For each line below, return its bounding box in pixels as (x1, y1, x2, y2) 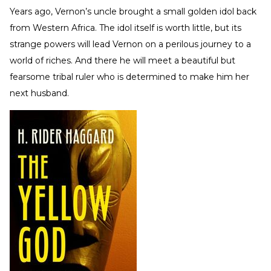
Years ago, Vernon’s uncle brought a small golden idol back (10, 5, 256, 17)
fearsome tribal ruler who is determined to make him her (10, 71, 249, 82)
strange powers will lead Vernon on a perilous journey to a (10, 38, 251, 50)
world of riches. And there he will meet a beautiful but (10, 54, 235, 66)
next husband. (10, 87, 69, 99)
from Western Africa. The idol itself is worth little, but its (10, 22, 241, 33)
